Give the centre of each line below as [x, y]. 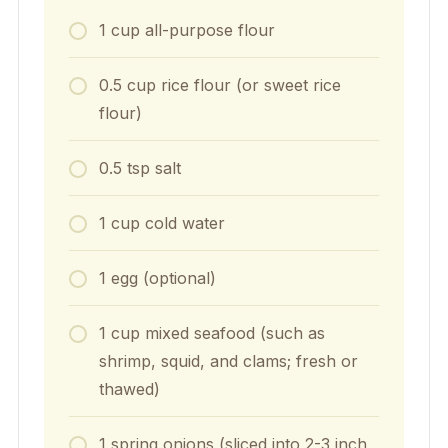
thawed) [129, 389]
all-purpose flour [209, 30]
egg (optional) [163, 278]
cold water [184, 223]
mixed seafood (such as [234, 333]
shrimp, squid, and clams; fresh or [228, 361]
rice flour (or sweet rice [250, 85]
